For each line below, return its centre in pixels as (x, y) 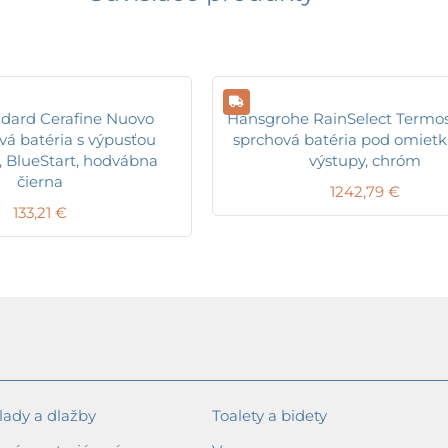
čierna (39, 181)
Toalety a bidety (269, 415)
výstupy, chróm (364, 160)
